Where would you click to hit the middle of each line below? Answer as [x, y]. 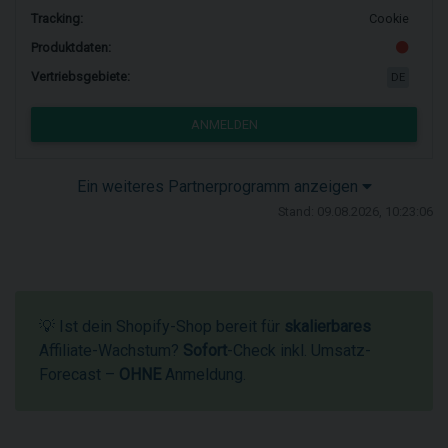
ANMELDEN [224, 125]
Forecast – [79, 374]
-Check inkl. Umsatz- [299, 350]
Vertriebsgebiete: [80, 77]
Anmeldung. [203, 374]
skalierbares [327, 326]
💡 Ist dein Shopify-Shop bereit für [161, 326]
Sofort [205, 350]
